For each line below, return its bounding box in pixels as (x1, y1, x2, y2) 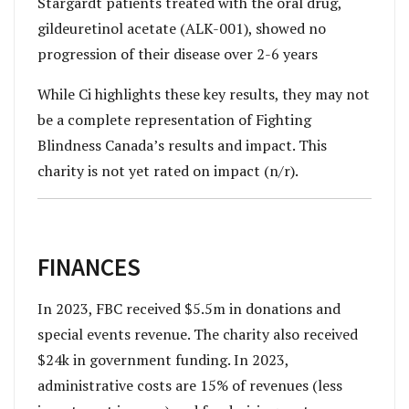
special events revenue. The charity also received (37, 323, 358, 344)
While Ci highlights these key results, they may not (37, 84, 370, 105)
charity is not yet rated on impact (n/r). (37, 161, 299, 182)
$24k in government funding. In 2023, (37, 349, 288, 370)
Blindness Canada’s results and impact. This (37, 135, 327, 156)
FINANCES (37, 250, 141, 282)
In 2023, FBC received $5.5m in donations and (37, 298, 341, 319)
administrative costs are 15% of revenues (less (37, 374, 342, 395)
